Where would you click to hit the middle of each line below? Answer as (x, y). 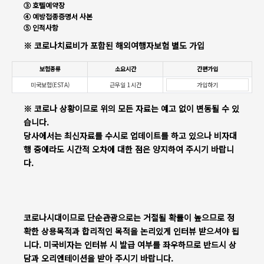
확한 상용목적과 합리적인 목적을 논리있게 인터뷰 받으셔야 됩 (131, 231)
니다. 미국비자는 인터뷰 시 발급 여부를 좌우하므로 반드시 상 (130, 245)
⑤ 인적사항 (41, 27)
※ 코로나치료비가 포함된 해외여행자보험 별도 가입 (114, 45)
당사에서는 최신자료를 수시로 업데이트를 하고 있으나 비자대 (130, 136)
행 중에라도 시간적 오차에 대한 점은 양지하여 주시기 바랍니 (129, 149)
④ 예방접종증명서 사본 (58, 16)
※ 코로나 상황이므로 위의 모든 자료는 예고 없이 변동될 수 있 (131, 108)
